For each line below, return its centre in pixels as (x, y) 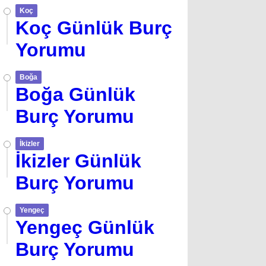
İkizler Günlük (78, 161)
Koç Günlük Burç (94, 28)
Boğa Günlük (75, 94)
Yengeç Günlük (85, 227)
